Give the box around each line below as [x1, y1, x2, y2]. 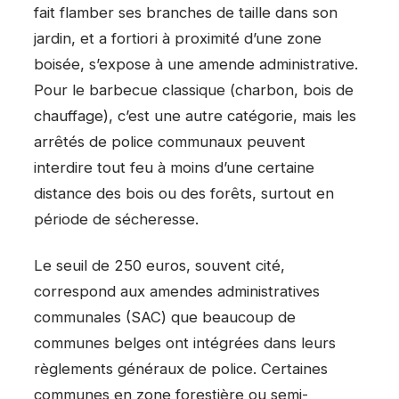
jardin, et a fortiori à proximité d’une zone [34, 28, 322, 47]
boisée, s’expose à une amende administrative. [34, 54, 358, 73]
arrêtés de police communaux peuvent [34, 132, 305, 151]
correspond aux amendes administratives [34, 282, 320, 301]
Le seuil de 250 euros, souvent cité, [34, 256, 285, 275]
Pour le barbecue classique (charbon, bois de [34, 80, 354, 99]
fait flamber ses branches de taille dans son [34, 3, 338, 21]
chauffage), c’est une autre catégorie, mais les [34, 106, 356, 125]
